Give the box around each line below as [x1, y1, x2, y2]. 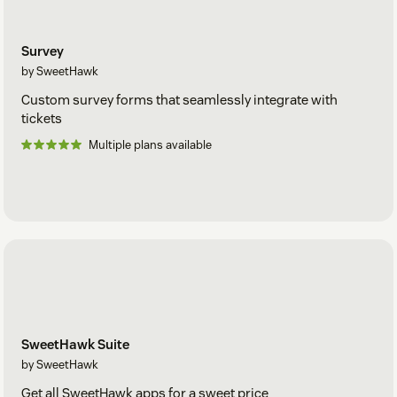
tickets [21, 110, 62, 128]
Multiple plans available [89, 137, 212, 153]
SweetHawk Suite [21, 335, 129, 353]
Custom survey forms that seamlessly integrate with [21, 91, 338, 109]
